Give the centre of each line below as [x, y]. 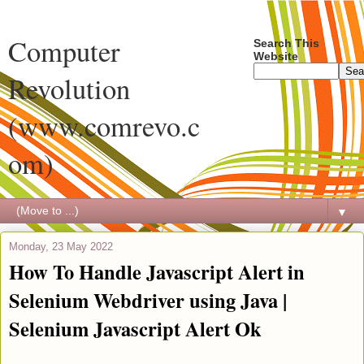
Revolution [69, 89]
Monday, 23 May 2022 [61, 247]
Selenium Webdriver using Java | [148, 300]
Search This [287, 43]
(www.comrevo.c [104, 126]
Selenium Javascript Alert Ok [135, 329]
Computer [64, 51]
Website [276, 56]
